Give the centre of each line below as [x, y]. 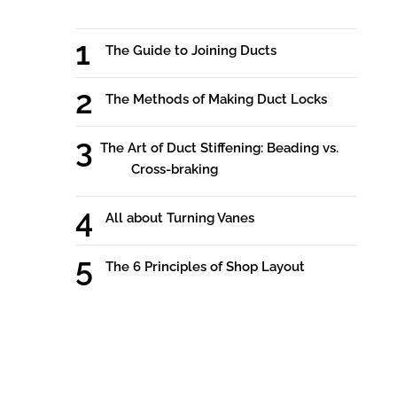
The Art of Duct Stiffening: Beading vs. [220, 148]
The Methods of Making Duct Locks [216, 100]
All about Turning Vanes [179, 218]
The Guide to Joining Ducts [191, 51]
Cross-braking [174, 170]
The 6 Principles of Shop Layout [205, 267]
